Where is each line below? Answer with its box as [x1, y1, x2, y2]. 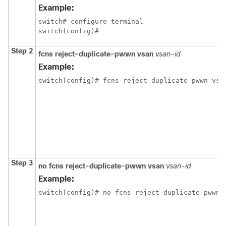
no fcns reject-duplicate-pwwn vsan [38, 162, 164, 170]
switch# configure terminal [38, 18, 143, 25]
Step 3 [11, 159, 33, 167]
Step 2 [11, 47, 33, 55]
